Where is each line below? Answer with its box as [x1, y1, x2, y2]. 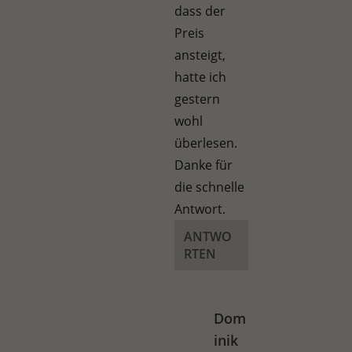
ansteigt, [174, 46, 226, 64]
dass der [174, 2, 226, 20]
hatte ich [174, 68, 227, 86]
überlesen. [174, 134, 238, 152]
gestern [174, 90, 221, 108]
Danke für [174, 156, 233, 174]
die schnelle [174, 178, 245, 196]
